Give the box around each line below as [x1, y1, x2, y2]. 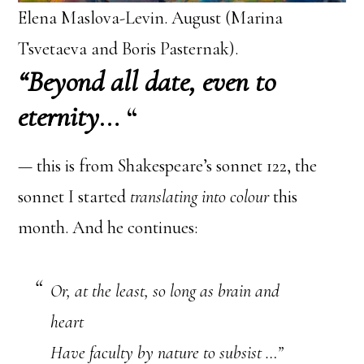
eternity [18, 99, 100, 135]
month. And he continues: [18, 217, 198, 239]
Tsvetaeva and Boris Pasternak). [18, 38, 239, 60]
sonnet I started [18, 186, 131, 208]
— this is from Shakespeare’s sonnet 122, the [18, 155, 318, 177]
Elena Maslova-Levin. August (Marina [18, 7, 284, 29]
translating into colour [130, 186, 270, 208]
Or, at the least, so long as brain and [50, 280, 280, 302]
